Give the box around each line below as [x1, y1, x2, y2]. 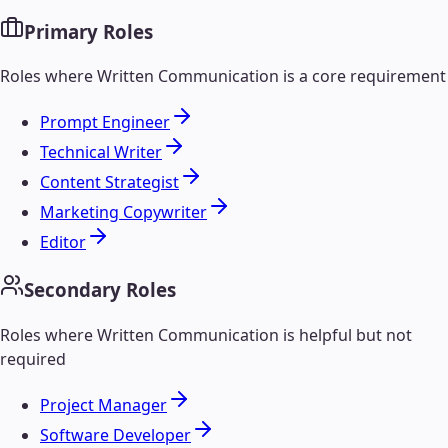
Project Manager [40, 393, 167, 416]
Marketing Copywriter [40, 201, 207, 224]
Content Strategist [40, 171, 179, 194]
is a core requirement [279, 65, 446, 88]
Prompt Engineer [40, 111, 170, 134]
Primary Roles [24, 18, 153, 44]
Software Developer [40, 423, 191, 446]
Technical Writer [40, 141, 162, 164]
